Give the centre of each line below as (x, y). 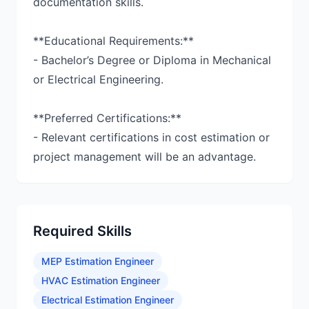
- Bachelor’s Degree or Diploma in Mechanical (152, 60)
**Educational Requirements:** (113, 41)
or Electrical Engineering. (98, 79)
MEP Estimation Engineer (98, 261)
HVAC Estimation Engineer (101, 280)
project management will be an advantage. (144, 157)
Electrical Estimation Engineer (108, 300)
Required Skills (82, 231)
